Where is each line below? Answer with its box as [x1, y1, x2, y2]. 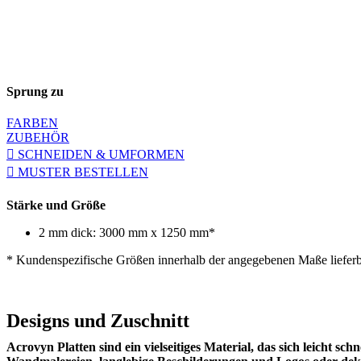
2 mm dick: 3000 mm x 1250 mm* [39, 225, 215, 239]
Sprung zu [6, 85, 64, 99]
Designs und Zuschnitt [6, 310, 189, 332]
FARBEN [6, 116, 58, 131]
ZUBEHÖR [6, 131, 69, 145]
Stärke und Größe [6, 197, 106, 212]
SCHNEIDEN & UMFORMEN [15, 147, 185, 162]
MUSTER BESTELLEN [15, 165, 148, 180]
